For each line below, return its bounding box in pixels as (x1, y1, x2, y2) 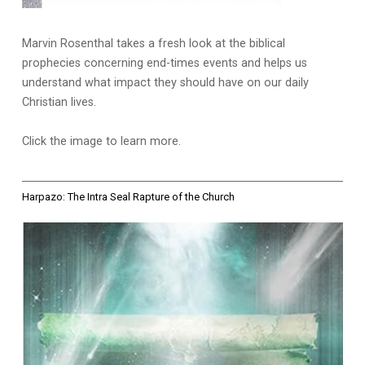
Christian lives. (21, 95, 96, 109)
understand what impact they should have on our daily (21, 75, 309, 90)
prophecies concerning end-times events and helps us (21, 55, 307, 70)
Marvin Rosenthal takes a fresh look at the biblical (21, 36, 285, 51)
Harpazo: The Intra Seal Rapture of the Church (21, 190, 235, 203)
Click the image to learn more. (21, 134, 181, 148)
